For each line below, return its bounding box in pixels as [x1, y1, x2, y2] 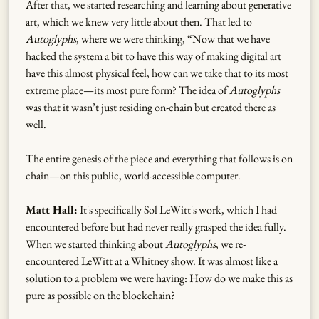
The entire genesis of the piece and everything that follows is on [26, 150, 293, 166]
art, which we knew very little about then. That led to [26, 14, 252, 29]
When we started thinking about [26, 236, 165, 251]
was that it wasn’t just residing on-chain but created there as [26, 99, 276, 115]
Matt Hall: [26, 202, 78, 217]
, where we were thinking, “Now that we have [76, 31, 270, 46]
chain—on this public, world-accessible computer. [26, 167, 241, 183]
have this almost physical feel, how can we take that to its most [26, 65, 288, 80]
